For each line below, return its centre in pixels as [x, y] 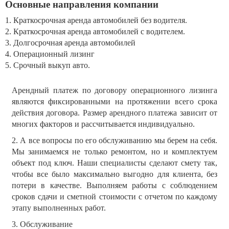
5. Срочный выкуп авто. [48, 65]
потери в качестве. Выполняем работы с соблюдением [114, 185]
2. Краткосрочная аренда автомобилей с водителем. [95, 31]
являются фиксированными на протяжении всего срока [114, 101]
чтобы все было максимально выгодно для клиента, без [114, 174]
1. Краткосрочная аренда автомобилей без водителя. [96, 20]
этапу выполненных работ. [59, 208]
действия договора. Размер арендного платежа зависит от [114, 112]
